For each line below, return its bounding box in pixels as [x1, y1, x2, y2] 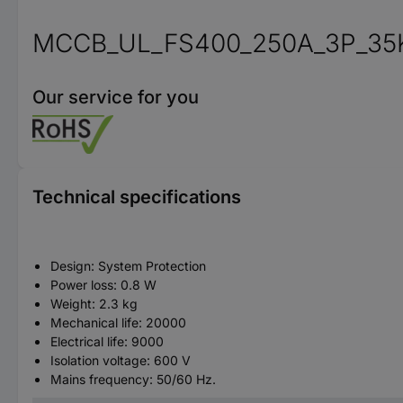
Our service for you [32, 86, 199, 108]
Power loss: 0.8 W [50, 277, 157, 292]
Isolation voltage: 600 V [50, 353, 191, 368]
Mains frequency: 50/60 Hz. [50, 372, 216, 387]
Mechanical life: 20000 [50, 315, 186, 330]
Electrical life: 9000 [50, 334, 164, 349]
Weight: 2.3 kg [50, 296, 138, 311]
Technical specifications [32, 186, 241, 208]
